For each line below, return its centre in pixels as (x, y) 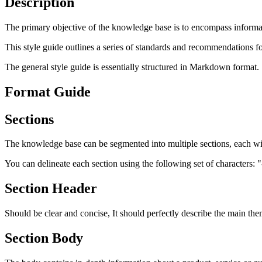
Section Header (54, 189)
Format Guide (48, 92)
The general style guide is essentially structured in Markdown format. (132, 67)
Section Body (44, 238)
